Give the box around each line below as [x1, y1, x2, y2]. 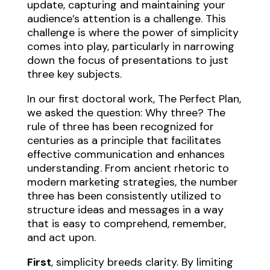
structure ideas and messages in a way [27, 202, 224, 217]
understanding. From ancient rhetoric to [27, 160, 229, 175]
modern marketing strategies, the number [27, 174, 238, 189]
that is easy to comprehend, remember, [27, 216, 226, 231]
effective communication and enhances [27, 146, 225, 162]
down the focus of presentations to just [27, 52, 228, 67]
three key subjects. [27, 66, 122, 81]
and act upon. [27, 230, 96, 245]
